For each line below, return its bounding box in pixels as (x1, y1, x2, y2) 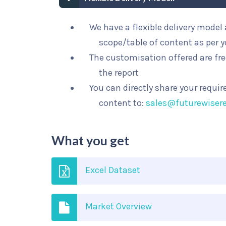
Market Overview (85, 201, 152, 212)
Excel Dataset (85, 164, 140, 176)
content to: (99, 97, 146, 108)
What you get (51, 133, 129, 148)
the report (99, 67, 139, 78)
